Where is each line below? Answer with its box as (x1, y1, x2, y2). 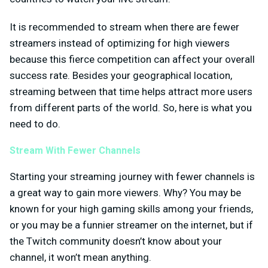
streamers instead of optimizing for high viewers (10, 37, 230, 50)
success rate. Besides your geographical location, (10, 69, 232, 82)
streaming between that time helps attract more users (10, 86, 252, 98)
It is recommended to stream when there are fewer (10, 21, 239, 33)
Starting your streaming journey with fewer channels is (10, 170, 255, 182)
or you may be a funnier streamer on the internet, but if (10, 218, 253, 231)
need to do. (10, 118, 60, 130)
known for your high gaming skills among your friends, (10, 202, 253, 215)
